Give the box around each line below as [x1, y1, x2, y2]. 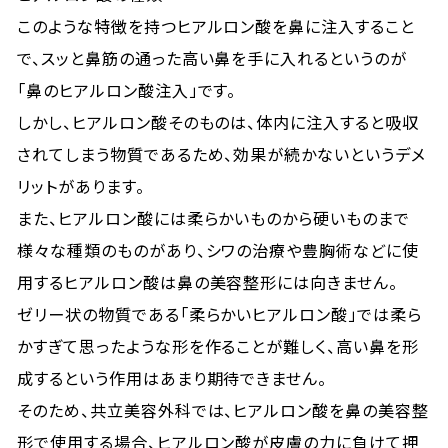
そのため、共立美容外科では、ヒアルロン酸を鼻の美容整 [17, 398, 429, 422]
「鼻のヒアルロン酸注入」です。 [17, 78, 237, 102]
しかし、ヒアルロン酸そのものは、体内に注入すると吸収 [17, 110, 419, 134]
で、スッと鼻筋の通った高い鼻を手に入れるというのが [17, 46, 408, 70]
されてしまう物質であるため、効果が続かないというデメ [17, 142, 426, 166]
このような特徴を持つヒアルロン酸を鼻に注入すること [17, 14, 416, 38]
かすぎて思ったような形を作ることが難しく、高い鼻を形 [17, 334, 419, 358]
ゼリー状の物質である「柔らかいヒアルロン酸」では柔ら [17, 302, 422, 326]
